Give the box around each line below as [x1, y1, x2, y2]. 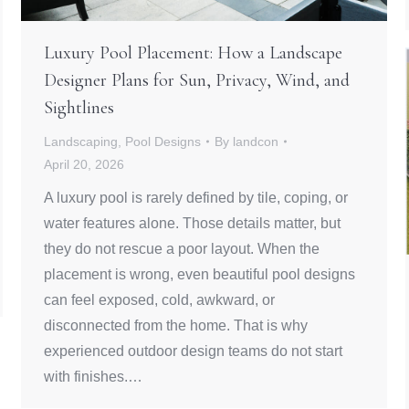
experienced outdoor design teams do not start [44, 342, 342, 359]
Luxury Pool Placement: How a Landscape [44, 41, 342, 64]
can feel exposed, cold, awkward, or [44, 291, 275, 308]
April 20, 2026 [44, 156, 124, 172]
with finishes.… [44, 368, 142, 384]
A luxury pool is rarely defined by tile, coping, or [44, 189, 348, 205]
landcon [233, 133, 278, 149]
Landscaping [44, 133, 118, 149]
